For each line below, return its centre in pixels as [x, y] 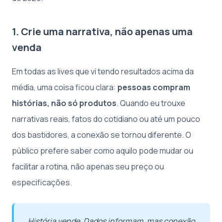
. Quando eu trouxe [151, 103]
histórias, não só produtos [64, 103]
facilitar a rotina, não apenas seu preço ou [88, 166]
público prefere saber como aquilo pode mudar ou [103, 151]
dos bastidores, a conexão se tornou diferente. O [102, 135]
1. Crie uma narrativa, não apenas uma [102, 31]
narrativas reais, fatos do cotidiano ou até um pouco [106, 119]
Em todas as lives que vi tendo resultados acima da [103, 71]
